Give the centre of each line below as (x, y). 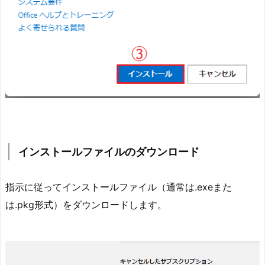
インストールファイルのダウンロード (109, 151)
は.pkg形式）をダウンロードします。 (86, 204)
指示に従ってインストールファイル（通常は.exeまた (119, 187)
